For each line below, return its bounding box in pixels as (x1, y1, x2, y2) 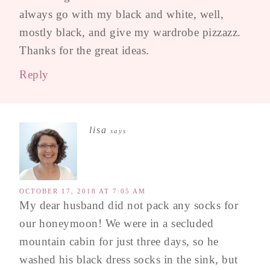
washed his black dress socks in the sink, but (19, 253, 238, 266)
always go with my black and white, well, (19, 8, 224, 21)
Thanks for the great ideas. (19, 44, 149, 57)
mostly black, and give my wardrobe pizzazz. (19, 26, 241, 39)
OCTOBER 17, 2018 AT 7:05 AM (19, 187, 146, 195)
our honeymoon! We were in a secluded (19, 217, 213, 230)
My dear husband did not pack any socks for (19, 199, 238, 212)
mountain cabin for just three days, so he (19, 235, 219, 248)
